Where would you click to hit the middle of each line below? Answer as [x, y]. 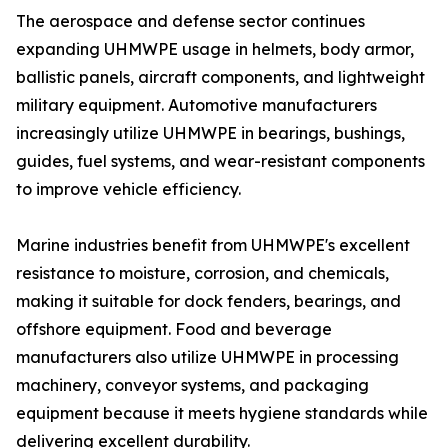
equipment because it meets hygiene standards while [222, 413]
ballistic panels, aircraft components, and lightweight [220, 77]
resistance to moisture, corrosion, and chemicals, [202, 273]
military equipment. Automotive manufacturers [196, 105]
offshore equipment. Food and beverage [174, 329]
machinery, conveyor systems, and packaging [192, 385]
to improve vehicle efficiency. [128, 189]
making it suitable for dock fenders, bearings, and [208, 301]
